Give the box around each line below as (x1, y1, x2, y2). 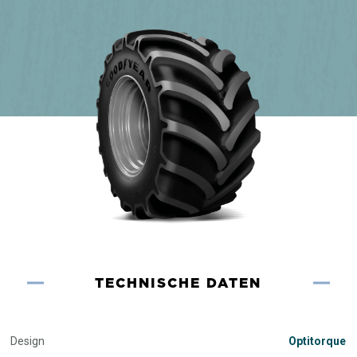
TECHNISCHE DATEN (95, 273, 262, 292)
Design (10, 334, 45, 347)
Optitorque (288, 334, 347, 347)
